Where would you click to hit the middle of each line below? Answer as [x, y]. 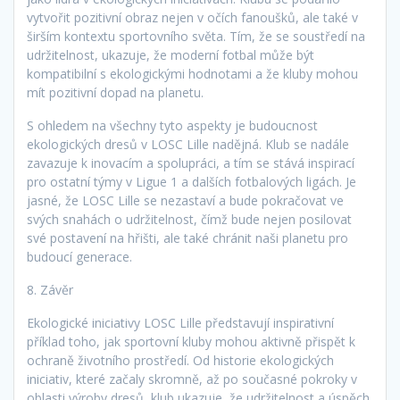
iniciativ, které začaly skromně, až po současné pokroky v [192, 379]
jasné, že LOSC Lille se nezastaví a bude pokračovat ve [185, 201]
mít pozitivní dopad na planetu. [115, 93]
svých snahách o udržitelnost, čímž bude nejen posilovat [189, 220]
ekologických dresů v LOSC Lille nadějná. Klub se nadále [188, 145]
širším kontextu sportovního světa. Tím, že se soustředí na [196, 37]
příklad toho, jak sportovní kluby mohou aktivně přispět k [191, 342]
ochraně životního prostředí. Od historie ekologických [180, 361]
